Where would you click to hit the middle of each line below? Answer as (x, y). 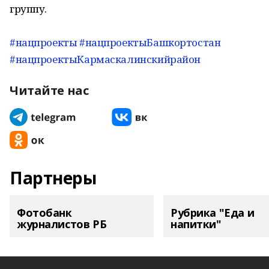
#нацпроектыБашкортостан (150, 42)
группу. (29, 9)
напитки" (196, 224)
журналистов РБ (62, 224)
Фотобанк (44, 213)
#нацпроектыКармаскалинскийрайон (105, 59)
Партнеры (53, 178)
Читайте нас (49, 90)
